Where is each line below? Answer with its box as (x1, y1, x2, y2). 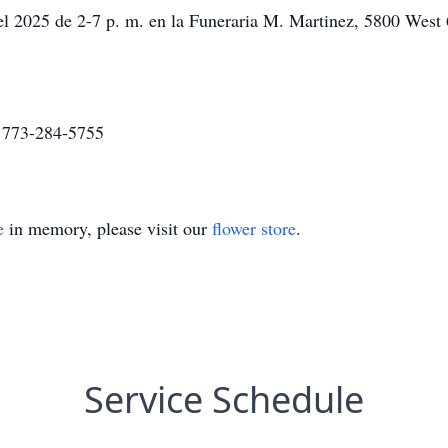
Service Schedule (84, 375, 364, 424)
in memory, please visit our (4, 216, 212, 240)
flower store (212, 216, 296, 240)
